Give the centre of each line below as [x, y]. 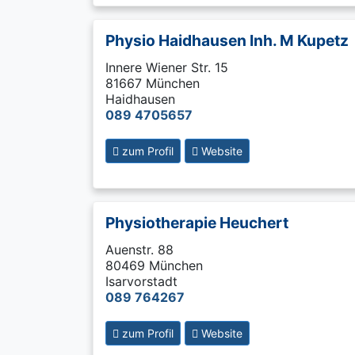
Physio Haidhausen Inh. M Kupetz [227, 40]
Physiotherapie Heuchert [197, 223]
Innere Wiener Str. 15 [167, 67]
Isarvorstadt [141, 281]
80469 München [154, 265]
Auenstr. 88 [139, 250]
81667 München [153, 83]
